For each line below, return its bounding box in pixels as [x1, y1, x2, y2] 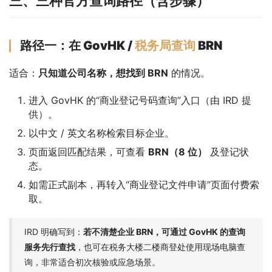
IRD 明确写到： [24, 226, 83, 237]
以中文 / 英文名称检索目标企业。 [29, 126, 174, 139]
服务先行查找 [24, 241, 75, 252]
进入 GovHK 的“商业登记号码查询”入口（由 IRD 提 [29, 93, 251, 106]
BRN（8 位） [148, 145, 207, 158]
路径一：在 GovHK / [20, 38, 135, 53]
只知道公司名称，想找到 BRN [38, 66, 168, 79]
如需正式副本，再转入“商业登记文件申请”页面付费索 [29, 178, 259, 191]
